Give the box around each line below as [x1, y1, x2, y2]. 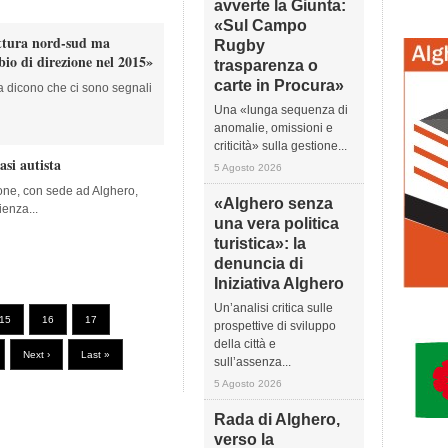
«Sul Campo [214, 17, 307, 34]
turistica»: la [214, 235, 306, 252]
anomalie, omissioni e [214, 121, 333, 135]
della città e [214, 337, 276, 351]
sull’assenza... [214, 355, 291, 369]
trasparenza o [214, 57, 318, 74]
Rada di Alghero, [214, 411, 340, 428]
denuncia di [214, 255, 303, 272]
